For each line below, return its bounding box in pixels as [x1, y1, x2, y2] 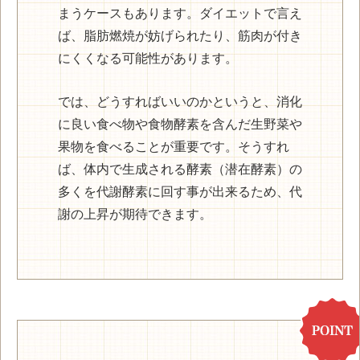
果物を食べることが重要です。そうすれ [58, 139, 289, 153]
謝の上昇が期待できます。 [58, 207, 212, 221]
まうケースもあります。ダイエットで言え [58, 6, 302, 21]
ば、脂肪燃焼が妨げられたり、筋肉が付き [58, 29, 302, 43]
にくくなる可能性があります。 [58, 51, 238, 66]
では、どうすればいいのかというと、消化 [58, 94, 302, 108]
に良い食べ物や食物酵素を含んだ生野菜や [58, 117, 302, 131]
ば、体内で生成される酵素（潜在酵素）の [58, 162, 302, 176]
